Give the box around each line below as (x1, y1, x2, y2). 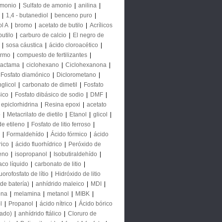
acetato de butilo (39, 22, 83, 29)
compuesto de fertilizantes (17, 52, 87, 58)
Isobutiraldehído (54, 151, 97, 158)
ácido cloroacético (49, 42, 98, 49)
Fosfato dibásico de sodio (15, 91, 84, 98)
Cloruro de (68, 210, 97, 217)
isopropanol (15, 151, 47, 158)
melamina (14, 190, 41, 197)
